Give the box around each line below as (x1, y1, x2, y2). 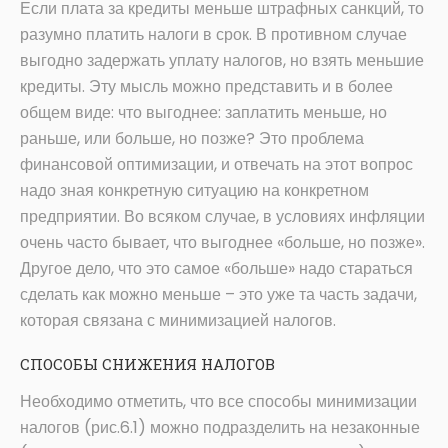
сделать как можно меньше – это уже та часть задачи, (20, 283, 417, 307)
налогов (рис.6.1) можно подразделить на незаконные (20, 416, 420, 440)
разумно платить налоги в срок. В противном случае (20, 23, 407, 47)
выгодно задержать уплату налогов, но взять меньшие (20, 49, 424, 73)
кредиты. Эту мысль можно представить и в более (20, 75, 393, 99)
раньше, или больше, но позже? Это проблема (20, 127, 364, 151)
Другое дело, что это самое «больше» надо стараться (20, 257, 413, 281)
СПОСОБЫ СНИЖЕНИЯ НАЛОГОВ (20, 354, 275, 375)
